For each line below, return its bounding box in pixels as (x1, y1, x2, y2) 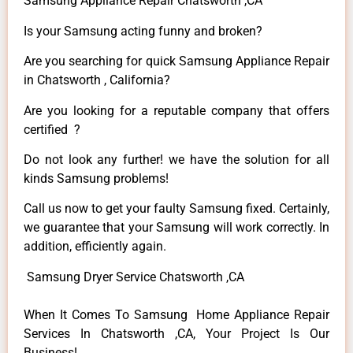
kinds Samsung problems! (24, 170, 169, 186)
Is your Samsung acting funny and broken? (24, 23, 262, 39)
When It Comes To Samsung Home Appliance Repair (24, 307, 329, 322)
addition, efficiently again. (24, 239, 166, 255)
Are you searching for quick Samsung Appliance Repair (24, 54, 329, 69)
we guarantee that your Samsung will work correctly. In (24, 220, 329, 236)
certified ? (24, 121, 80, 137)
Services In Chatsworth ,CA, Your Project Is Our (24, 325, 329, 341)
